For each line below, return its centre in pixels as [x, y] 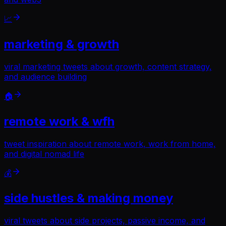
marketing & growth [62, 44]
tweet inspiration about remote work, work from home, [110, 144]
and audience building [45, 76]
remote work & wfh [59, 121]
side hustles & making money [89, 198]
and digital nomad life [44, 154]
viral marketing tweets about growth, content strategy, [108, 66]
